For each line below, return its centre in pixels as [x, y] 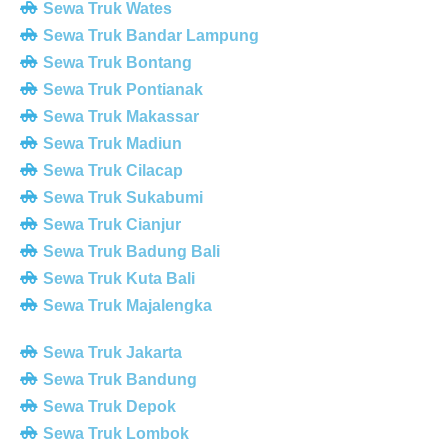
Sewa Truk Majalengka [127, 305]
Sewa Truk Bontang [117, 62]
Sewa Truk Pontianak [122, 89]
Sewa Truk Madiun [112, 143]
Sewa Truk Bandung [119, 379]
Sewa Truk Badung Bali [131, 251]
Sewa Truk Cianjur [111, 224]
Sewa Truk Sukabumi [122, 197]
